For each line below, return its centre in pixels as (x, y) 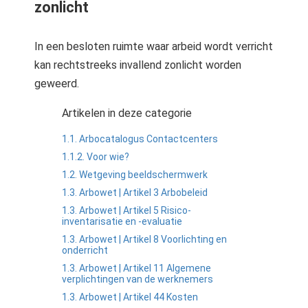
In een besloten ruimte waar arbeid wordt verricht (154, 46)
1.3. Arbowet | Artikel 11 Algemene (136, 268)
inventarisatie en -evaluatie (122, 221)
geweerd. (57, 84)
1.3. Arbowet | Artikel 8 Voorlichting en (144, 239)
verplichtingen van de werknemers (137, 279)
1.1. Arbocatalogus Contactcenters (140, 139)
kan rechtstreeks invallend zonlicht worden (138, 65)
